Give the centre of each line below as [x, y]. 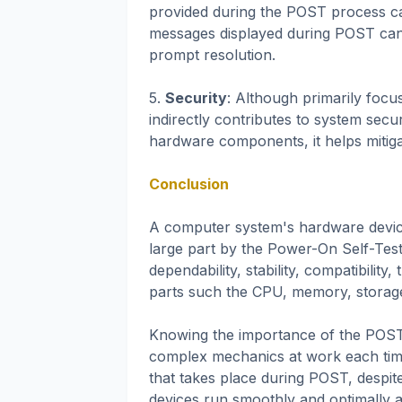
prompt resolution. [212, 55]
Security [196, 98]
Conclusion [189, 184]
